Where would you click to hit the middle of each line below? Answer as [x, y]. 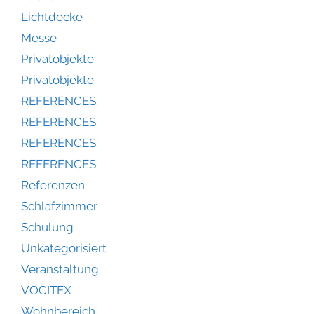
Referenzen [53, 185]
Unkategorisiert [64, 248]
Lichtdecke [52, 17]
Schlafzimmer [59, 206]
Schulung [47, 227]
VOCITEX [46, 291]
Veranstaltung [60, 269]
